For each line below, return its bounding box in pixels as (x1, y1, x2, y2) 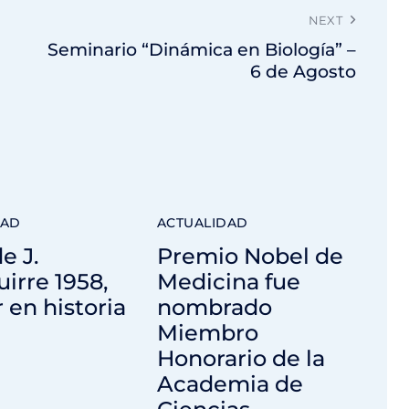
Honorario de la (156, 345, 325, 372)
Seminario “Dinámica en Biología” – (47, 39, 357, 61)
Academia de (156, 371, 303, 398)
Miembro (156, 320, 258, 347)
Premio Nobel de (156, 243, 343, 270)
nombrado (156, 294, 272, 321)
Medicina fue (156, 268, 300, 296)
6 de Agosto (250, 61, 357, 83)
